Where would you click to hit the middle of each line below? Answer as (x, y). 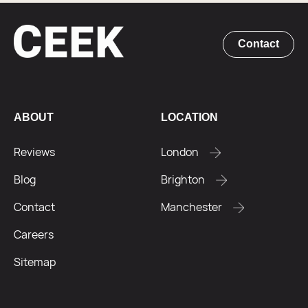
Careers (34, 235)
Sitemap (35, 262)
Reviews (34, 152)
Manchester (191, 207)
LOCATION (189, 118)
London (180, 152)
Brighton (183, 180)
